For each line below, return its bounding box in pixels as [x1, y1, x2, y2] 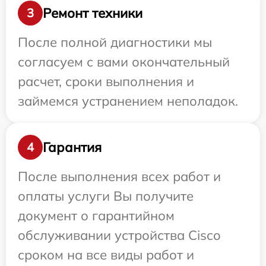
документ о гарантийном [18, 207, 175, 224]
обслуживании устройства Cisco [18, 227, 221, 243]
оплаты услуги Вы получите [18, 188, 194, 204]
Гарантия [43, 138, 102, 156]
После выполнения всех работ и [18, 168, 221, 185]
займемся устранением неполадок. [18, 93, 238, 109]
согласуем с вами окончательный [18, 53, 230, 70]
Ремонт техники [43, 4, 142, 21]
